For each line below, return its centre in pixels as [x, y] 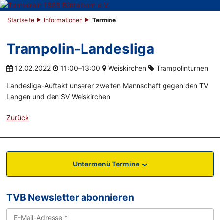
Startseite [21, 20]
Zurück [18, 118]
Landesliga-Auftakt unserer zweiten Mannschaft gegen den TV [108, 86]
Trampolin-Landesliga [81, 49]
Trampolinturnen [181, 68]
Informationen [63, 20]
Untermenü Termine [106, 164]
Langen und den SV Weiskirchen [58, 97]
